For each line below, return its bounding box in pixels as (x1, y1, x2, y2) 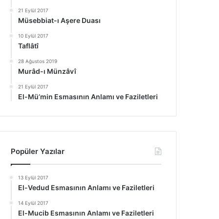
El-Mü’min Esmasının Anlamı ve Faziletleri (18, 92, 158, 101)
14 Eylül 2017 (18, 200, 49, 206)
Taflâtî (18, 42, 39, 50)
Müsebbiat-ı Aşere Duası (18, 16, 101, 24)
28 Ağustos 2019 (18, 58, 58, 64)
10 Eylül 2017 (18, 33, 49, 39)
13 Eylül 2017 (18, 175, 49, 180)
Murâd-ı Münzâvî (18, 67, 77, 75)
